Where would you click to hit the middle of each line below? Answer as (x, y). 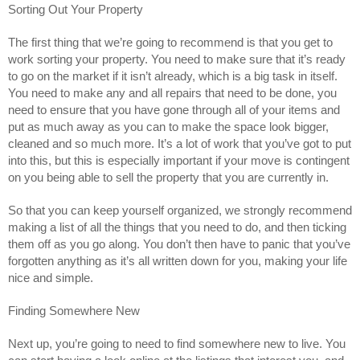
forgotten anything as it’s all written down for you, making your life (178, 261)
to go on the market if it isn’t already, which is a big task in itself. (173, 76)
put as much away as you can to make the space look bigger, (168, 127)
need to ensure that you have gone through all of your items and (174, 110)
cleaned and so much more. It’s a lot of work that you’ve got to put (180, 143)
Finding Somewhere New (74, 311)
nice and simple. (51, 278)
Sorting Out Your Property (76, 9)
